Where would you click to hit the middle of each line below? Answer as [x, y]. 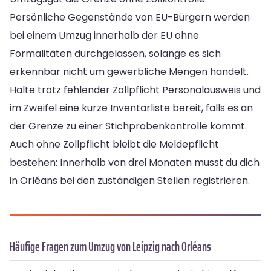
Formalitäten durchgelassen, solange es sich [115, 54]
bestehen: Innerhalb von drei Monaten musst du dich [135, 163]
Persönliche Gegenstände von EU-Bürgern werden [130, 18]
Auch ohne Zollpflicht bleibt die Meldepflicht [114, 145]
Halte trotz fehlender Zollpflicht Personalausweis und [135, 90]
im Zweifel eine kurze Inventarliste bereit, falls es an [131, 108]
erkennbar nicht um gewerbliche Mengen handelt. [129, 72]
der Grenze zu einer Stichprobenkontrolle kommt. [128, 126]
